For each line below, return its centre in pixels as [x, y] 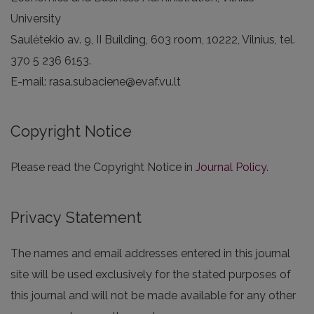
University [36, 19]
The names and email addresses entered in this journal [150, 253]
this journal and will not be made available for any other [153, 295]
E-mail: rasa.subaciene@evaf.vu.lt [96, 82]
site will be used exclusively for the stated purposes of [151, 274]
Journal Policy [231, 168]
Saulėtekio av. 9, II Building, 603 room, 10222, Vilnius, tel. [153, 40]
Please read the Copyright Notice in [103, 168]
